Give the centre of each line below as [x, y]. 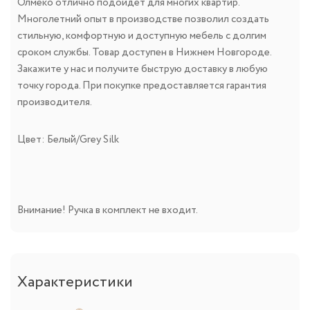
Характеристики [75, 282]
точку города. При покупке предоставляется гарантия [142, 85]
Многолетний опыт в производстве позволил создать [143, 19]
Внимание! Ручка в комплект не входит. [108, 210]
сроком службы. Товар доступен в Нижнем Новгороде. [144, 52]
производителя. [55, 102]
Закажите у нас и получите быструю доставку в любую [143, 69]
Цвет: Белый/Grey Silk [68, 139]
